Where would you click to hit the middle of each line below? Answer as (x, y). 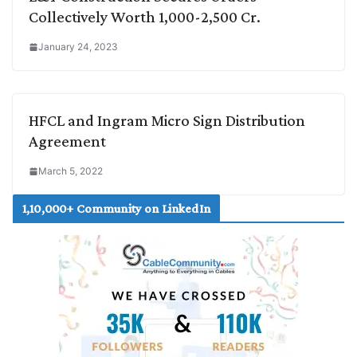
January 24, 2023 (78, 47)
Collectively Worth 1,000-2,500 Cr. (145, 17)
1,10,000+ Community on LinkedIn (116, 209)
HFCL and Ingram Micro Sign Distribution (167, 121)
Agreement (67, 141)
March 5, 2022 (71, 171)
